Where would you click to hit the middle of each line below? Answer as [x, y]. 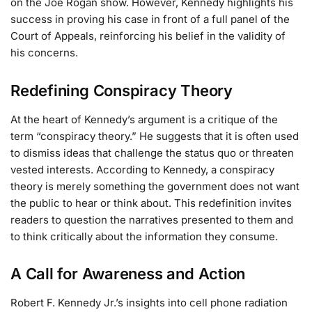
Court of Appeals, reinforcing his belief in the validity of [148, 36]
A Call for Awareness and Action [128, 274]
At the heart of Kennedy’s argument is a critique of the [144, 119]
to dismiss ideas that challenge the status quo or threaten [152, 153]
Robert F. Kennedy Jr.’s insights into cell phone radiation [149, 303]
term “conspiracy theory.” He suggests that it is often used [155, 136]
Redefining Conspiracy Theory [122, 90]
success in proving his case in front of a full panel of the [150, 19]
